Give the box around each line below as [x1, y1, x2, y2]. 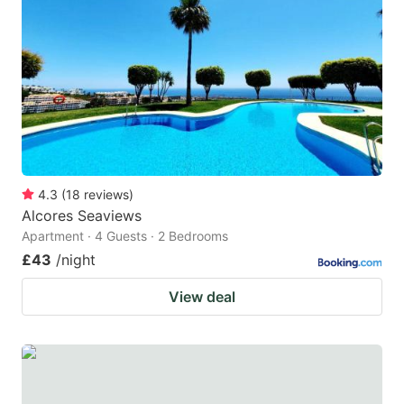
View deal [169, 287, 235, 306]
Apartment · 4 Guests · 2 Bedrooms [22, 227, 228, 243]
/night [56, 250, 96, 269]
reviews [84, 186, 129, 202]
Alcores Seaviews [22, 206, 142, 225]
